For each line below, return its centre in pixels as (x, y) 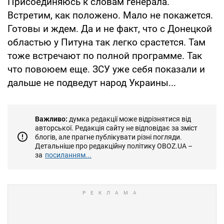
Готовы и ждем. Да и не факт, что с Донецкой (110, 28)
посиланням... (68, 155)
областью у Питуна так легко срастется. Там (106, 42)
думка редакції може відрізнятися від (129, 119)
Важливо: (51, 119)
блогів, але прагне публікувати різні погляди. (108, 137)
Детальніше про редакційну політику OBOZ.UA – (114, 146)
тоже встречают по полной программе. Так (105, 55)
